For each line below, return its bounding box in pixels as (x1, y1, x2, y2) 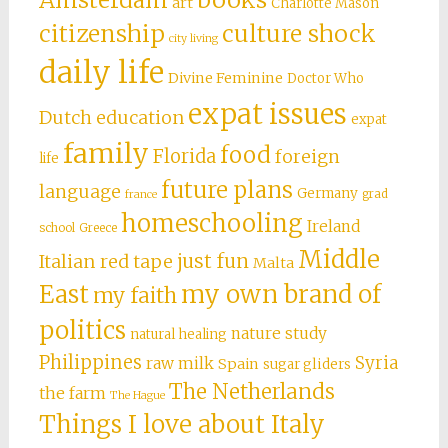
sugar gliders (262, 355, 351, 373)
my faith (92, 281, 177, 309)
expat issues (187, 96, 347, 131)
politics (38, 314, 126, 346)
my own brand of (180, 278, 381, 310)
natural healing (129, 325, 227, 343)
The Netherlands (168, 377, 335, 405)
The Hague (109, 388, 165, 402)
